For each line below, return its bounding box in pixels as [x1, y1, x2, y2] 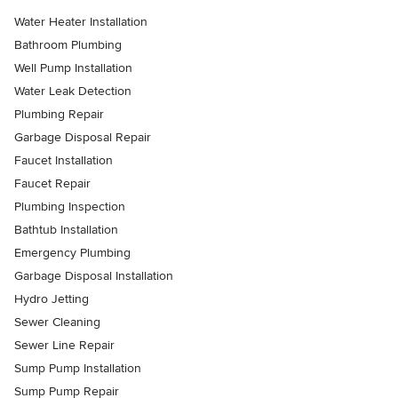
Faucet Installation [14, 153, 113, 169]
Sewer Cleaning [14, 314, 100, 330]
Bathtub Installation [14, 222, 118, 238]
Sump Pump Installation [14, 361, 141, 377]
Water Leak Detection [14, 84, 131, 99]
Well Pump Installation [14, 60, 132, 76]
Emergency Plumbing [14, 245, 131, 261]
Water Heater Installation [14, 14, 147, 30]
